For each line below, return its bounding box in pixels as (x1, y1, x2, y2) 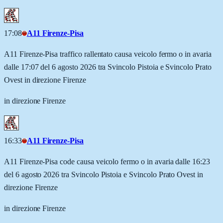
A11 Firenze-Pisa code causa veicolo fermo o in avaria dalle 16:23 (4, 157, 210, 166)
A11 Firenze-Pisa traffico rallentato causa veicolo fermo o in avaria (4, 49, 212, 58)
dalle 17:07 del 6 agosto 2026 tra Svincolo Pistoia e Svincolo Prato (4, 62, 212, 71)
